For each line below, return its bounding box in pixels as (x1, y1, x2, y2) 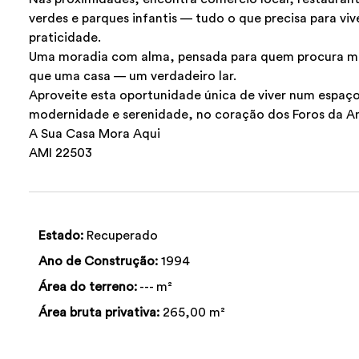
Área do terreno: (38, 280, 137, 294)
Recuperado (83, 229, 158, 243)
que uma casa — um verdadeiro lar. (29, 70, 236, 83)
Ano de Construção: (38, 255, 158, 268)
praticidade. (29, 31, 101, 45)
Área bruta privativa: (38, 306, 159, 320)
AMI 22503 (29, 147, 92, 160)
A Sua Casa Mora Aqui (29, 127, 160, 141)
